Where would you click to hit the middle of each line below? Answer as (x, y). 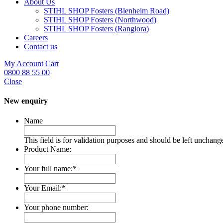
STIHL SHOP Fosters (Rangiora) (96, 29)
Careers (36, 38)
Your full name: (48, 168)
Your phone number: (56, 207)
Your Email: (43, 188)
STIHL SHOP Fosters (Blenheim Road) (107, 11)
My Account (24, 63)
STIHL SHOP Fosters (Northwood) (100, 20)
